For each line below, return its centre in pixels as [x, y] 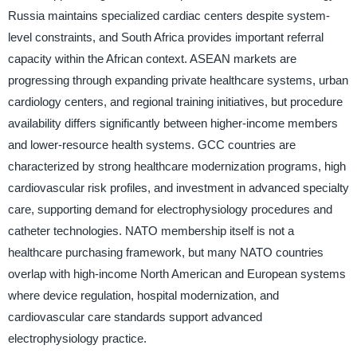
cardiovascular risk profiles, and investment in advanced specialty [178, 187]
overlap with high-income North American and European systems [177, 273]
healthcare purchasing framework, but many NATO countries [165, 252]
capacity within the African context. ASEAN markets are [152, 58]
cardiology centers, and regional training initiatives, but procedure [175, 101]
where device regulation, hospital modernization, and [143, 295]
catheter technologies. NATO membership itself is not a [151, 230]
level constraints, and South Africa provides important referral [165, 37]
